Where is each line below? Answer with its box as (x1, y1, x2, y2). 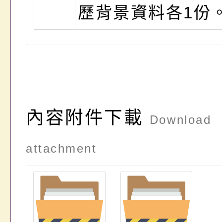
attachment (26, 142, 97, 155)
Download (149, 113, 212, 126)
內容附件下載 (26, 108, 150, 128)
